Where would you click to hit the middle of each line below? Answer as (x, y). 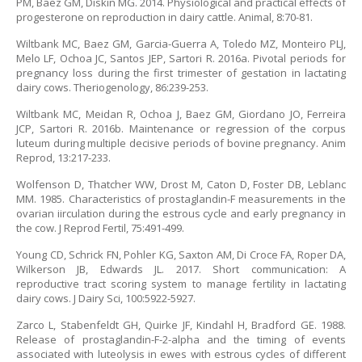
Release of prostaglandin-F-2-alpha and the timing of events (181, 339)
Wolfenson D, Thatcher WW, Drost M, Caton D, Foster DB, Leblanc (181, 184)
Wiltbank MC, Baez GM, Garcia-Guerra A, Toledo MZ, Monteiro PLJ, (181, 44)
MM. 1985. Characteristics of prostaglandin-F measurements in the (181, 199)
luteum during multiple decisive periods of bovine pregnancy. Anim (181, 143)
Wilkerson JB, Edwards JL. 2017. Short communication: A (181, 269)
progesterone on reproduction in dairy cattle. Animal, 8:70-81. (164, 17)
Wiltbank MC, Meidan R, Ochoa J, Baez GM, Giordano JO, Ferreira (181, 114)
